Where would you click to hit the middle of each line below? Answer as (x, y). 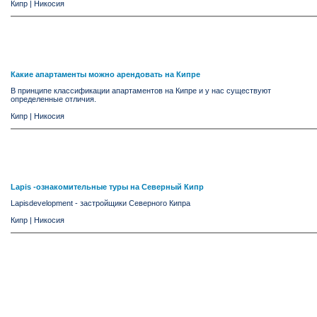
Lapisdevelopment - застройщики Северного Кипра (100, 203)
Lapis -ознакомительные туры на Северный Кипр (107, 187)
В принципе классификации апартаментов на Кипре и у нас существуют (141, 91)
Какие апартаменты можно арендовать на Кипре (105, 75)
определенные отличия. (53, 99)
